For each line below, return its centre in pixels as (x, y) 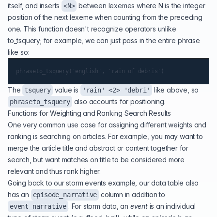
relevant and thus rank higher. (54, 171)
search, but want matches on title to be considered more (96, 160)
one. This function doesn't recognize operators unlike (92, 29)
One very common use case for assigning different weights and (107, 125)
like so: (19, 52)
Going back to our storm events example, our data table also (103, 183)
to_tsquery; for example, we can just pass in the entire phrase (104, 40)
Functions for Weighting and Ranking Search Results (89, 113)
